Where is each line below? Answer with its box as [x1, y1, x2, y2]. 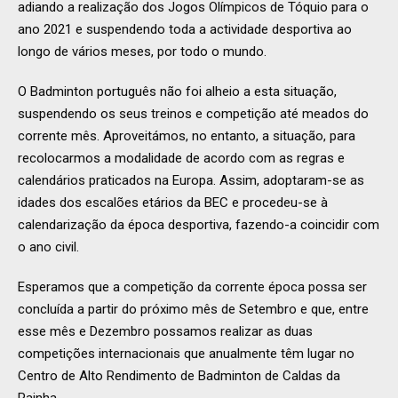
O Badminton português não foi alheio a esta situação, [18, 84, 337, 100]
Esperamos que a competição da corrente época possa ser [18, 279, 367, 296]
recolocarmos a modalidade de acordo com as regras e [18, 150, 345, 167]
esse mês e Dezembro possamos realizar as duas [18, 323, 313, 340]
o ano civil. [18, 239, 79, 256]
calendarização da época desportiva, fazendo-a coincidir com [18, 217, 379, 234]
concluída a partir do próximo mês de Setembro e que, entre [18, 301, 369, 318]
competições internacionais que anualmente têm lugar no [18, 346, 354, 362]
